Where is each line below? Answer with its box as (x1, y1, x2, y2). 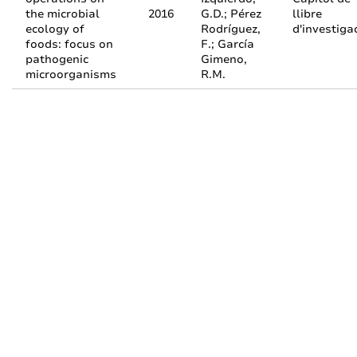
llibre (292, 6, 322, 22)
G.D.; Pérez (201, 6, 261, 22)
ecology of (25, 22, 84, 37)
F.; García (201, 37, 254, 52)
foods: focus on (25, 37, 113, 52)
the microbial (25, 6, 100, 22)
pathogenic (25, 52, 88, 67)
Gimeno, (201, 52, 247, 67)
